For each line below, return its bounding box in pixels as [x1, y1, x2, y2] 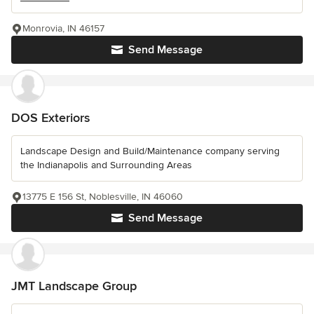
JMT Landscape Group [11, 278, 137, 294]
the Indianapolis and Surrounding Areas [20, 158, 192, 171]
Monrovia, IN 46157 [22, 22, 104, 34]
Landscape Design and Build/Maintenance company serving [20, 144, 280, 157]
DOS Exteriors [11, 109, 90, 125]
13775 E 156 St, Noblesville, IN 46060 [22, 190, 183, 203]
